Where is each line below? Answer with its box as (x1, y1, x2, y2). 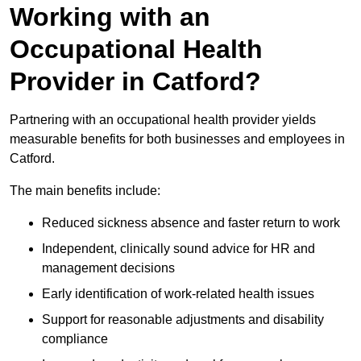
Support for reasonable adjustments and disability (42, 313, 324, 327)
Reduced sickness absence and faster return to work (42, 216, 340, 230)
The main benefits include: (10, 184, 160, 198)
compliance (42, 332, 108, 346)
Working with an (10, 2, 210, 32)
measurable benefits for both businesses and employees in (10, 132, 345, 147)
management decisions (42, 261, 175, 276)
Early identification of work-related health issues (42, 287, 314, 301)
